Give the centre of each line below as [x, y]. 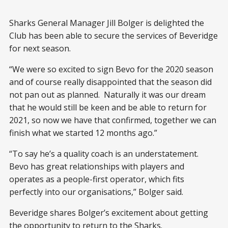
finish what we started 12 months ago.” [83, 133]
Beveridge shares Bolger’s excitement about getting [109, 213]
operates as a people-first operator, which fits [97, 179]
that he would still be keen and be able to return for [108, 108]
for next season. [40, 49]
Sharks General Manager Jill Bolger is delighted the [107, 23]
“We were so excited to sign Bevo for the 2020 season [111, 69]
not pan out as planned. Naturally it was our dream [107, 95]
